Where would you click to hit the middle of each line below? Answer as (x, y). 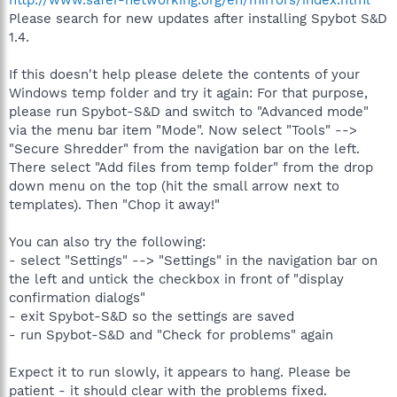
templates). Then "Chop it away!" (114, 205)
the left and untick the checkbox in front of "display (176, 279)
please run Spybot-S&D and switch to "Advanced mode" (189, 112)
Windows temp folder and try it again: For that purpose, (188, 93)
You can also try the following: (107, 242)
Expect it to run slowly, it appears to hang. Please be (180, 372)
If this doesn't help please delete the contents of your (184, 74)
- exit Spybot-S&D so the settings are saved (152, 316)
